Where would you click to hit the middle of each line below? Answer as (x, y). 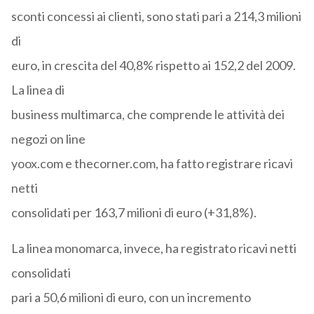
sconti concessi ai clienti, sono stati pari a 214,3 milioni (156, 16)
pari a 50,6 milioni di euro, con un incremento (131, 298)
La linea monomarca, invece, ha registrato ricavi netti (153, 248)
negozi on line (48, 139)
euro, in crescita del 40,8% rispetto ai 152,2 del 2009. (153, 66)
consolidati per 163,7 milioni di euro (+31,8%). (134, 213)
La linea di (37, 90)
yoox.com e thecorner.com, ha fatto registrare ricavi (152, 164)
